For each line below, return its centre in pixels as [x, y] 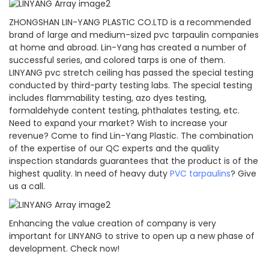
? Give [243, 174]
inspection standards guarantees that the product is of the [134, 161]
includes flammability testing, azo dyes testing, [108, 98]
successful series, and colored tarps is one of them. [117, 60]
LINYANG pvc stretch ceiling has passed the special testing [131, 73]
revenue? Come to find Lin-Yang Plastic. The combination [131, 136]
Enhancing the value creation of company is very [113, 224]
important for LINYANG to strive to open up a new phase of [132, 236]
